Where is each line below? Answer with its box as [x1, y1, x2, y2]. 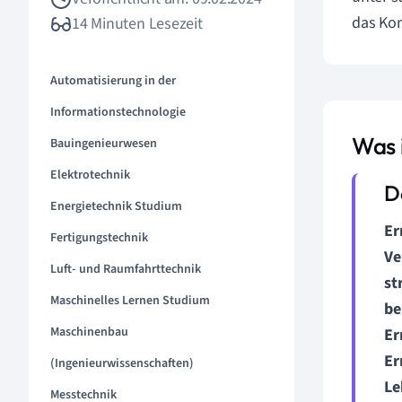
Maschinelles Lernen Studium [50, 292, 210, 310]
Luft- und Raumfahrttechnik [50, 260, 201, 278]
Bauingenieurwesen [50, 135, 157, 153]
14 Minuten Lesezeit [72, 13, 203, 35]
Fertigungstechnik [50, 229, 148, 247]
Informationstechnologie [50, 103, 186, 121]
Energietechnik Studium [50, 197, 182, 215]
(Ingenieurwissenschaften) [50, 354, 194, 372]
